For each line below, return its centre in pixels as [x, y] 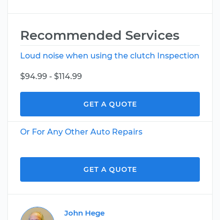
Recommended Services [100, 35]
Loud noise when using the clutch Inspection [110, 56]
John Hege [84, 213]
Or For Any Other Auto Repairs [81, 132]
